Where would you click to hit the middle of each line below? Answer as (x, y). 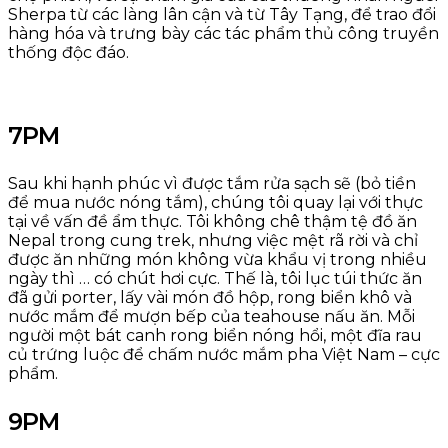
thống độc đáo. (68, 52)
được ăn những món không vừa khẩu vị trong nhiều (217, 259)
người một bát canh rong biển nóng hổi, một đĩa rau (215, 335)
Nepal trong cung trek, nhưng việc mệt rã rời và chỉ (213, 240)
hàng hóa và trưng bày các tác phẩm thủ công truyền (223, 33)
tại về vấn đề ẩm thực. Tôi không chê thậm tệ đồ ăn (212, 221)
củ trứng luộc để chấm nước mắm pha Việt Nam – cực (224, 354)
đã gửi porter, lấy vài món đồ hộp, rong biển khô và (210, 297)
